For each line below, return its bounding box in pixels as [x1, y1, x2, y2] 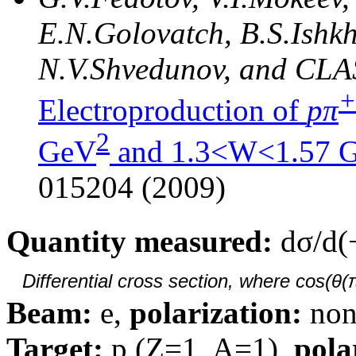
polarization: [130, 295, 302, 330]
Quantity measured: [6, 223, 273, 258]
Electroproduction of [38, 92, 307, 127]
